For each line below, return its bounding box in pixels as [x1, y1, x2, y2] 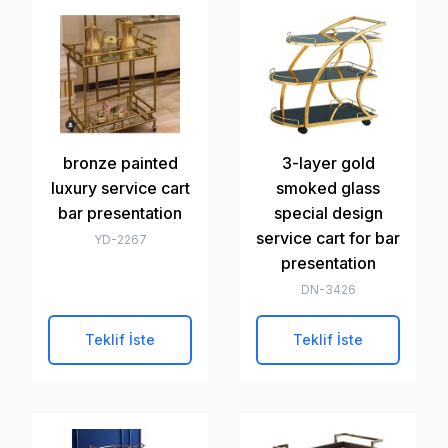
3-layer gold [281, 153, 375, 173]
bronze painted [62, 153, 178, 173]
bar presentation [58, 203, 182, 223]
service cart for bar [256, 228, 400, 248]
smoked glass [276, 178, 380, 198]
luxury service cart [50, 178, 190, 198]
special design [273, 203, 383, 223]
